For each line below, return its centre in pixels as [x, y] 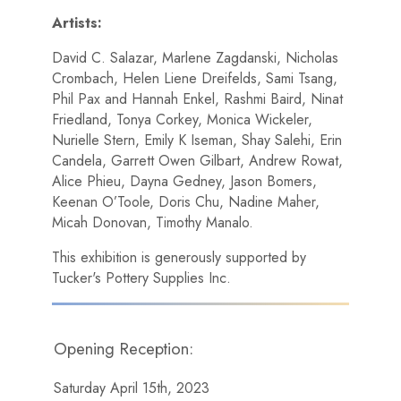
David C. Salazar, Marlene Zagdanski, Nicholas [196, 58]
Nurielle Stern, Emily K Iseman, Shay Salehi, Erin [197, 141]
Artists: [77, 23]
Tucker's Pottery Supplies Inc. [142, 278]
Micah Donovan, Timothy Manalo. [153, 223]
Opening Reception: [124, 348]
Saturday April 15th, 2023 [132, 388]
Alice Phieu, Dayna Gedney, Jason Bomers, [185, 182]
